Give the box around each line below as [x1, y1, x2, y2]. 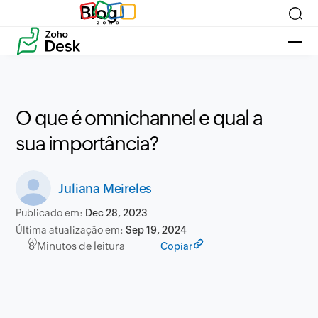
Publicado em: [16, 207, 86, 219]
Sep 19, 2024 [126, 224, 187, 236]
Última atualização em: [16, 224, 126, 236]
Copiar [160, 241, 193, 252]
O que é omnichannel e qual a [16, 106, 263, 129]
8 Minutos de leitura [28, 240, 126, 252]
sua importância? [16, 132, 160, 155]
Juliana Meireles [58, 180, 153, 196]
